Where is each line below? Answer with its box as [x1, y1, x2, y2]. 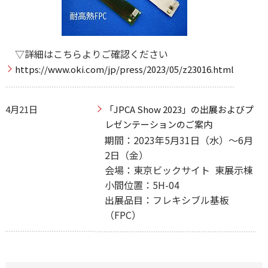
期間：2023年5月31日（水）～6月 [104, 133, 253, 148]
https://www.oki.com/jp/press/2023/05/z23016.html [14, 62, 234, 75]
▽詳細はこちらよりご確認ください [14, 46, 168, 61]
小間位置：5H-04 [104, 178, 179, 193]
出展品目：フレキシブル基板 [104, 193, 229, 208]
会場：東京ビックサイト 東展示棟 [104, 163, 253, 178]
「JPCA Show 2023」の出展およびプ [104, 103, 254, 116]
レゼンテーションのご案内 [104, 118, 212, 131]
